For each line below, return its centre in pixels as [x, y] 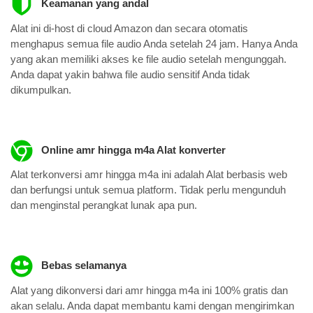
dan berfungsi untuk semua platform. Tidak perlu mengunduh [148, 190]
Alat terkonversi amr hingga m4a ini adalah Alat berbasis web [149, 175]
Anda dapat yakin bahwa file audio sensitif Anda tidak [130, 74]
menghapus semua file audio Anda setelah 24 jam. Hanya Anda [154, 43]
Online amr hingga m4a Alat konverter [132, 150]
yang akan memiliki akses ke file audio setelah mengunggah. [148, 59]
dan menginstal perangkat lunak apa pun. [104, 205]
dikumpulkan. [41, 89]
